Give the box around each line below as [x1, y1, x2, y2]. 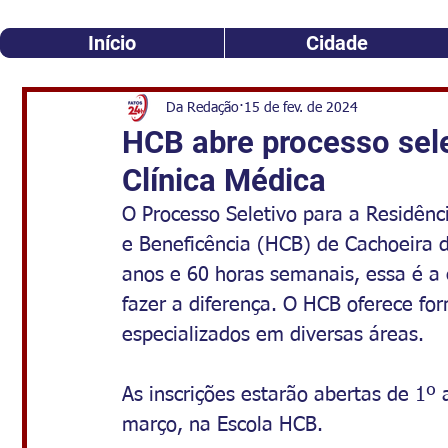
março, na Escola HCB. [122, 415, 323, 435]
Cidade [305, 31, 368, 55]
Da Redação [166, 100, 239, 115]
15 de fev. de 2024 [244, 100, 358, 115]
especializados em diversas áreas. [122, 325, 424, 345]
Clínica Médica [122, 162, 326, 199]
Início [88, 31, 136, 55]
